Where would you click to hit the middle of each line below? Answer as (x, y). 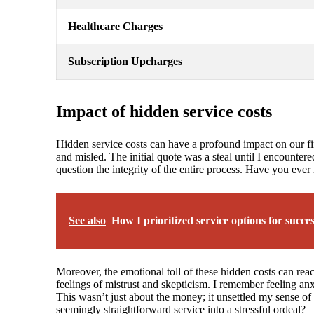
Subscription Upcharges (125, 62)
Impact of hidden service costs (164, 112)
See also (87, 221)
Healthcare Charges (115, 27)
